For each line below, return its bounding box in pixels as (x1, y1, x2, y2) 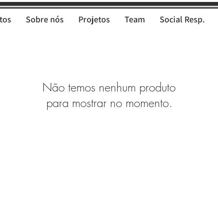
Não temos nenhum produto (42, 79, 176, 95)
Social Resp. (160, 14, 205, 25)
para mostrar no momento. (46, 95, 172, 111)
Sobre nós (26, 14, 64, 25)
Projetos (78, 14, 110, 25)
